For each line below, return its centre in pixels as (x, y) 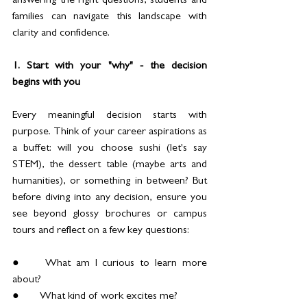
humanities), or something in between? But (110, 182)
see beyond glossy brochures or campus (110, 215)
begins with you (46, 83)
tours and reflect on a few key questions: (101, 231)
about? (27, 281)
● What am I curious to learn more (17, 264)
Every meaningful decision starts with (110, 116)
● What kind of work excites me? (109, 297)
